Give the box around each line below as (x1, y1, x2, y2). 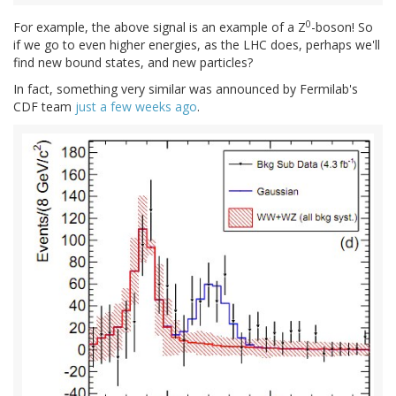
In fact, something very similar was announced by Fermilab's (13, 80, 358, 98)
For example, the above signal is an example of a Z (13, 19, 306, 36)
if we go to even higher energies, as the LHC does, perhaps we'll (13, 36, 380, 54)
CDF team (13, 98, 75, 116)
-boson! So (311, 19, 373, 36)
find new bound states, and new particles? (13, 54, 253, 72)
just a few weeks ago (75, 98, 197, 116)
